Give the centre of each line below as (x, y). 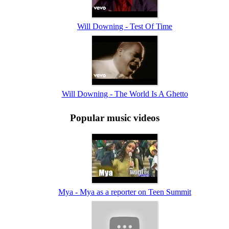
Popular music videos (114, 118)
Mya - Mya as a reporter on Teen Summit (125, 192)
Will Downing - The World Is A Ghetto (125, 94)
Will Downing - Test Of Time (125, 27)
